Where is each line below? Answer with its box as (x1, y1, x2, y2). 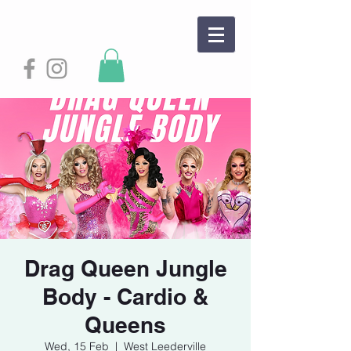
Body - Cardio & (42, 284, 208, 310)
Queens (85, 312, 166, 338)
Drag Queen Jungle (24, 255, 227, 282)
